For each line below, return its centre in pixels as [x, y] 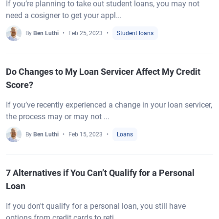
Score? [20, 85]
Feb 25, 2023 [86, 33]
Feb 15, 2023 [86, 134]
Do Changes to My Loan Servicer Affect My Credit [103, 72]
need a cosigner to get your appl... [64, 15]
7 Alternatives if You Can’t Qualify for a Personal [100, 173]
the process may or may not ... [58, 117]
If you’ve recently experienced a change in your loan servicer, [109, 105]
